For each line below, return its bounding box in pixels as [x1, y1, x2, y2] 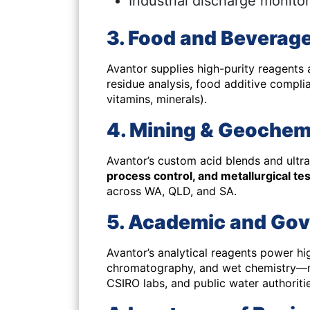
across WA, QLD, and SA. [107, 184, 237, 198]
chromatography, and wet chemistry [107, 261, 296, 275]
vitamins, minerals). [107, 92, 207, 106]
